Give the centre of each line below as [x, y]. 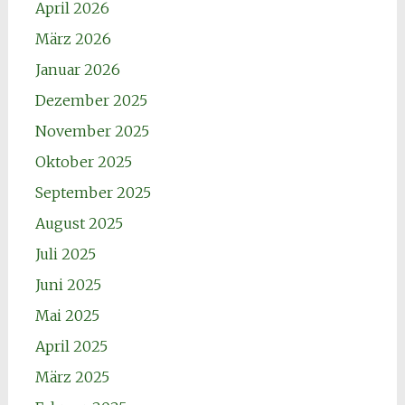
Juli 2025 [65, 254]
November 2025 [92, 132]
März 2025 [72, 377]
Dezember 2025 [91, 101]
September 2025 [93, 193]
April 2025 [71, 347]
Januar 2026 [77, 70]
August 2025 [79, 224]
